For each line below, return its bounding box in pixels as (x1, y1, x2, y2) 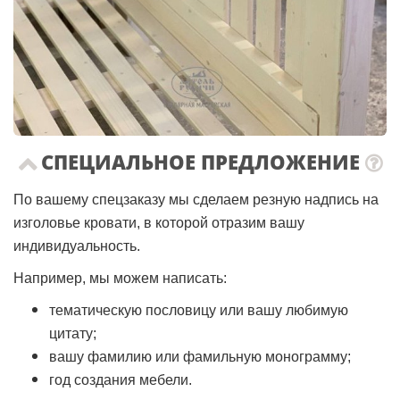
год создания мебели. (49, 371, 192, 387)
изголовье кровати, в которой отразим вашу (13, 214, 304, 230)
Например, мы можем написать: (13, 270, 227, 286)
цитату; (49, 325, 96, 341)
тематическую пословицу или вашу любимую (49, 302, 348, 318)
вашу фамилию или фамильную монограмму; (49, 348, 351, 364)
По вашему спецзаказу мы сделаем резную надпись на (13, 191, 379, 207)
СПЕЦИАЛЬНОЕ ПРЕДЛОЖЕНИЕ (40, 147, 360, 175)
